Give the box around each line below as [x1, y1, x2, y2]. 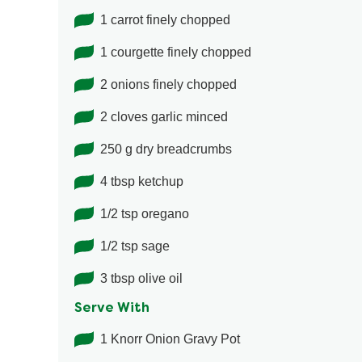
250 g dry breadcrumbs [100, 142, 232, 157]
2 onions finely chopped [100, 78, 237, 92]
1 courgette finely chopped [100, 45, 251, 60]
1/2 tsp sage [100, 239, 170, 254]
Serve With [74, 302, 149, 316]
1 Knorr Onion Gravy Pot [100, 332, 240, 347]
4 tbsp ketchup [100, 175, 183, 189]
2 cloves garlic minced [100, 110, 228, 124]
